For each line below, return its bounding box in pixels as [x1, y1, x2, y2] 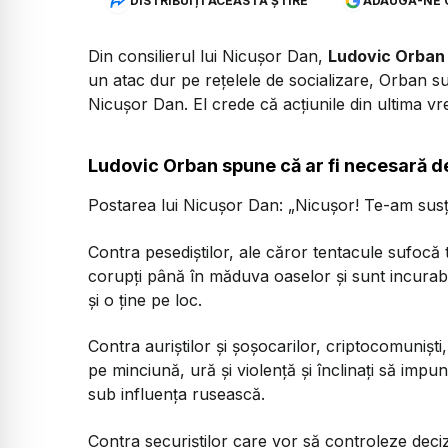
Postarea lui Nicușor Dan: [88, 195, 288, 216]
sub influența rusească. [88, 384, 265, 405]
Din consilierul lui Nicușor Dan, [88, 46, 328, 67]
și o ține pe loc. [88, 289, 202, 310]
